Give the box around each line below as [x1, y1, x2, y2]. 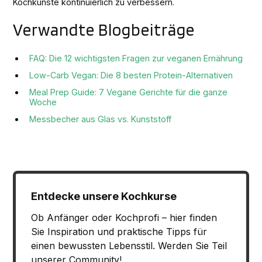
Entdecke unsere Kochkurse [30, 189, 177, 202]
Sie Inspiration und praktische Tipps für [30, 225, 207, 237]
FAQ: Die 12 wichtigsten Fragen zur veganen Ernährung [29, 53, 243, 64]
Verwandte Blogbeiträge [13, 19, 195, 40]
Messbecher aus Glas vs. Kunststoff [29, 114, 172, 125]
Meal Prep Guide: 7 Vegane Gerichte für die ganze [29, 87, 228, 98]
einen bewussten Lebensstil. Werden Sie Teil [30, 239, 227, 251]
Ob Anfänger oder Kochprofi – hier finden [30, 211, 217, 223]
